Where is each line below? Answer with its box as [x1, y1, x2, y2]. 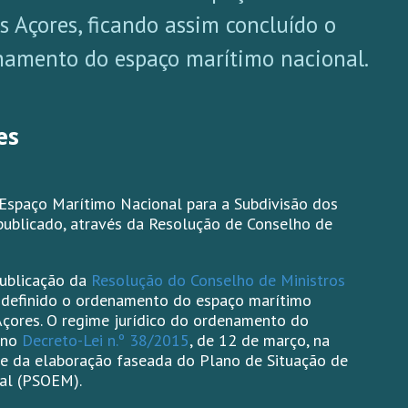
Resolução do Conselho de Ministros [90, 270, 345, 291]
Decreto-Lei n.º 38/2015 [21, 330, 189, 352]
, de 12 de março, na [189, 330, 330, 352]
